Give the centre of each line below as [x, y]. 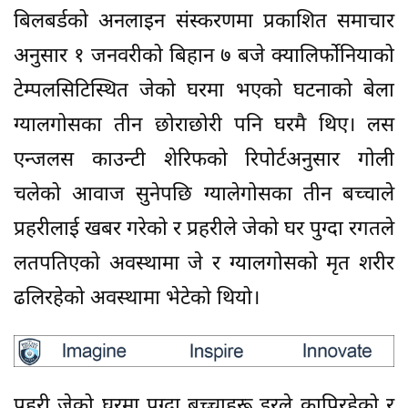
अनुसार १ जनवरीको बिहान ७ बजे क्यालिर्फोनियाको [204, 57]
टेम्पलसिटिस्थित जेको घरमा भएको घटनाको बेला [204, 92]
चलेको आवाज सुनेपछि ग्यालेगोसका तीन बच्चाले [204, 196]
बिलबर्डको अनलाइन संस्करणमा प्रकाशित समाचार [204, 23]
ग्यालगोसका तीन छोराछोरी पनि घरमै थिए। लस [204, 127]
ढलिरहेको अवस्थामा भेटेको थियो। [137, 300]
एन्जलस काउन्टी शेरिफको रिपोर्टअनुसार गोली [204, 161]
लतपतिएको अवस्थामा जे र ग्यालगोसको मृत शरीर [204, 265]
